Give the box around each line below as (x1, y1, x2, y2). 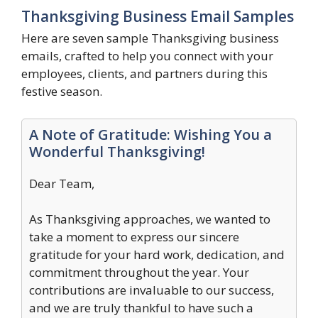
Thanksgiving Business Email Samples (21, 6, 294, 26)
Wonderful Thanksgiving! (29, 141, 205, 161)
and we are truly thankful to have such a (29, 300, 253, 316)
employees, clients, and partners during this (21, 65, 268, 82)
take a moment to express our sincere (29, 229, 239, 245)
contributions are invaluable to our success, (29, 282, 274, 298)
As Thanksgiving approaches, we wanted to (29, 211, 270, 227)
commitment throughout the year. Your (29, 264, 249, 280)
